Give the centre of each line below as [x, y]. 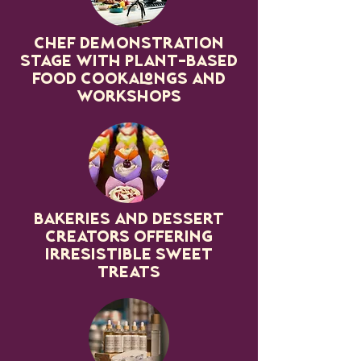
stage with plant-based [129, 62]
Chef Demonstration [129, 44]
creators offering [129, 238]
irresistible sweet [129, 255]
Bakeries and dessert [129, 220]
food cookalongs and [129, 80]
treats [129, 273]
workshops [129, 98]
